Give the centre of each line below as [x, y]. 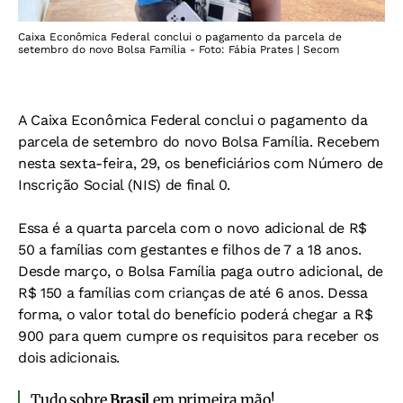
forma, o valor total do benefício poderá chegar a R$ [196, 314]
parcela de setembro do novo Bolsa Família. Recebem [199, 141]
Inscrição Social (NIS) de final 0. [125, 184]
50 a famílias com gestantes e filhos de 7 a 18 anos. [190, 249]
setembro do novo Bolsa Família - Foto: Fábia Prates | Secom [179, 49]
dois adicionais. [69, 357]
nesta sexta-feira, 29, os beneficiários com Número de [201, 163]
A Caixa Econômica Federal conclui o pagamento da [193, 120]
